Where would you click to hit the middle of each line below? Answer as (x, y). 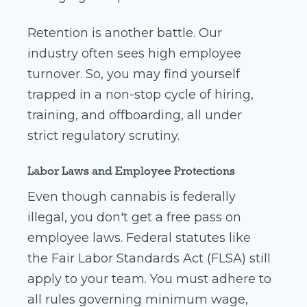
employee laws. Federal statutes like (139, 238)
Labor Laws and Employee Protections (131, 171)
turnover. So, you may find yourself (134, 74)
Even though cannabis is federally (132, 197)
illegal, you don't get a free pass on (134, 218)
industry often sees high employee (134, 54)
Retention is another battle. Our (125, 33)
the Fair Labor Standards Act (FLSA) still (149, 259)
